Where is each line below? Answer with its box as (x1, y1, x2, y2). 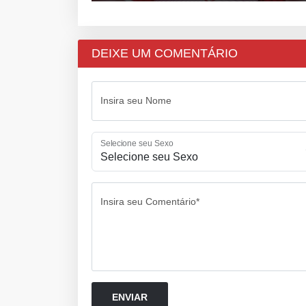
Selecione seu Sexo (100, 139, 173, 148)
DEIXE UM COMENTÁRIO (92, 46, 238, 60)
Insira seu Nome (100, 94, 171, 106)
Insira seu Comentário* (100, 195, 199, 207)
